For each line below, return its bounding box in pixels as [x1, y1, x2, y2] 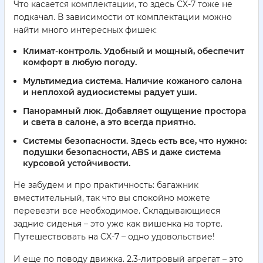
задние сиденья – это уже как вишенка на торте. [14, 218, 222, 229]
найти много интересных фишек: [14, 25, 157, 36]
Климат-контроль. [23, 46, 102, 57]
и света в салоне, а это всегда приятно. [23, 116, 195, 127]
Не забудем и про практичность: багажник [14, 179, 198, 190]
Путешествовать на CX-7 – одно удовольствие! [14, 231, 215, 242]
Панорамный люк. [23, 105, 103, 116]
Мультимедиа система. [23, 76, 123, 87]
